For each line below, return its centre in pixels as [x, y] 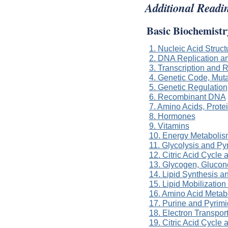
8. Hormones [172, 116]
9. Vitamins [169, 126]
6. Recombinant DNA [187, 97]
